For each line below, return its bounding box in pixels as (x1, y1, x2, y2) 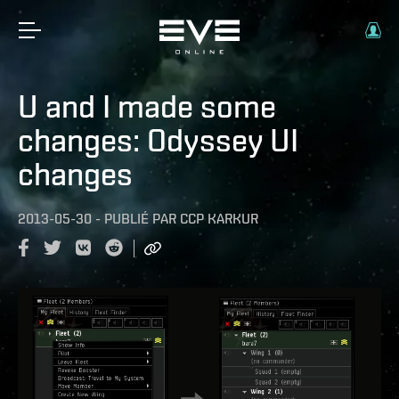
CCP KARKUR (180, 210, 258, 227)
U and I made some (18, 87, 276, 125)
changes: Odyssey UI (18, 121, 298, 159)
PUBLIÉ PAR (104, 210, 176, 227)
